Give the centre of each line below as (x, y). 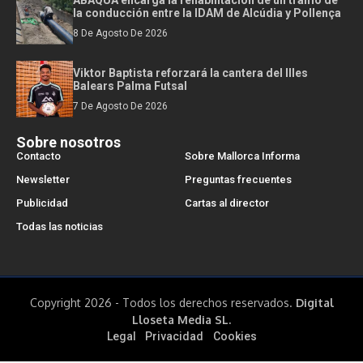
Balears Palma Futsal (130, 85)
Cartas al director (226, 203)
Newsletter (43, 179)
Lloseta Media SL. (181, 319)
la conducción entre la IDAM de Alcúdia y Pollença (207, 13)
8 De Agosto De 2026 (120, 33)
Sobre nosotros (68, 142)
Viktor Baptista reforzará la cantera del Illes (190, 73)
